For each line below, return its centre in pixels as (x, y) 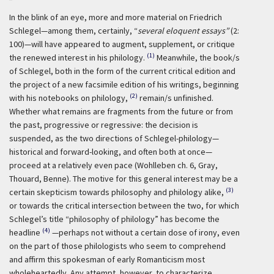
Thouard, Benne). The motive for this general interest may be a (124, 179)
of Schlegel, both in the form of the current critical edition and (122, 71)
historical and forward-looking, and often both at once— (111, 152)
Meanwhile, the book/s (198, 57)
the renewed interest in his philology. (77, 57)
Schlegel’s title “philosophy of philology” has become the (114, 219)
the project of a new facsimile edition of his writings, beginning (124, 84)
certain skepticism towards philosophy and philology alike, (117, 192)
